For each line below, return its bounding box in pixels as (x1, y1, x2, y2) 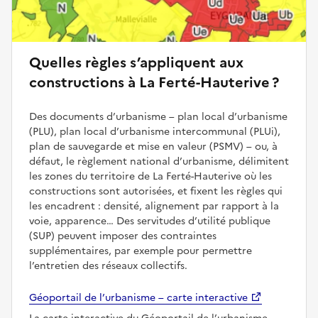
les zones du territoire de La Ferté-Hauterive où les (29, 168, 272, 184)
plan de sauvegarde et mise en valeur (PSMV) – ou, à (29, 138, 278, 154)
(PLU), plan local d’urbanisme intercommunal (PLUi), (29, 124, 280, 139)
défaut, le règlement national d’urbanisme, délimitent (29, 153, 289, 169)
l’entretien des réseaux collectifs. (29, 258, 187, 273)
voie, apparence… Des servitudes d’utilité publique (29, 213, 270, 229)
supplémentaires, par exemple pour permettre (29, 243, 252, 258)
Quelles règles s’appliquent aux (29, 51, 243, 73)
